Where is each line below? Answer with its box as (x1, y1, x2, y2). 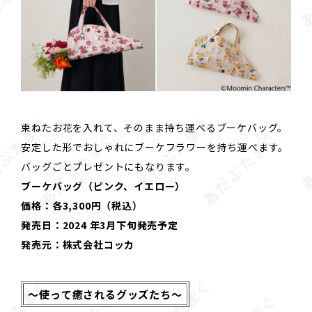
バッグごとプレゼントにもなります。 (21, 159, 196, 174)
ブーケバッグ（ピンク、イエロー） (21, 179, 186, 194)
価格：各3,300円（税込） (21, 198, 143, 213)
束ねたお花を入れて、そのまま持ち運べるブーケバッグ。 (21, 120, 288, 135)
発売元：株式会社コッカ (21, 237, 135, 252)
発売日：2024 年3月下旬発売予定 (21, 218, 178, 233)
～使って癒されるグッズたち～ (28, 286, 182, 302)
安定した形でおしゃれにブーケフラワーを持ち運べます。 (21, 140, 289, 155)
